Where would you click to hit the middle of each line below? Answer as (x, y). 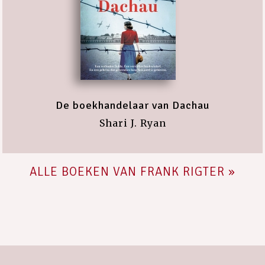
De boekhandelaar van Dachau (132, 105)
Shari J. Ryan (132, 123)
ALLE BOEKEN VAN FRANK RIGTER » (132, 172)
